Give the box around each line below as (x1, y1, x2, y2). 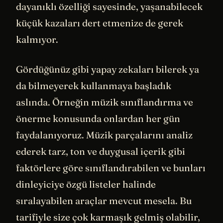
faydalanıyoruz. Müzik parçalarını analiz (16, 128, 193, 141)
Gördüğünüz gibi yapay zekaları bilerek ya (16, 63, 199, 75)
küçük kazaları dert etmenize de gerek (16, 17, 183, 29)
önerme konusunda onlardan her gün (16, 112, 180, 124)
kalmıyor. (16, 33, 58, 46)
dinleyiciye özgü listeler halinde (16, 178, 156, 190)
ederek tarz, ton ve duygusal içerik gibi (16, 145, 185, 157)
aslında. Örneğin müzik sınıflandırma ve (16, 96, 193, 108)
